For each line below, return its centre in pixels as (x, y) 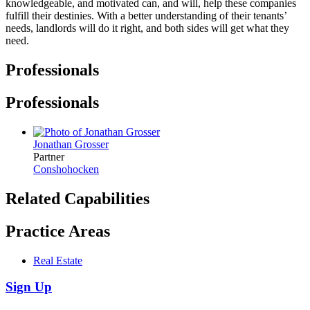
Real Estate (58, 260)
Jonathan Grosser (71, 145)
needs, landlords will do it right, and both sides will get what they (147, 28)
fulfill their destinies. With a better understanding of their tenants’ (146, 16)
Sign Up (29, 287)
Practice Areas (58, 231)
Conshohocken (66, 170)
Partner (49, 157)
